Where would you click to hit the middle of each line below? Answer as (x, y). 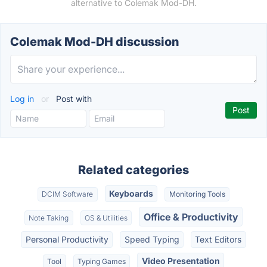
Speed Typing (152, 239)
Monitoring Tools (197, 194)
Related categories (133, 170)
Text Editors (218, 239)
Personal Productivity (67, 239)
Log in (23, 99)
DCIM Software (68, 194)
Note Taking (49, 218)
